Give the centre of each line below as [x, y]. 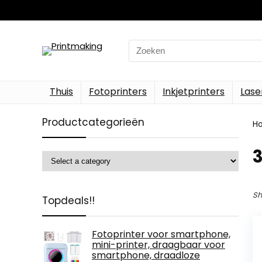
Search [143, 46]
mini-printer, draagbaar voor [158, 245]
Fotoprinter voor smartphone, [161, 234]
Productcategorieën [93, 122]
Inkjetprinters [194, 92]
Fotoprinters [118, 92]
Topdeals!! [68, 201]
